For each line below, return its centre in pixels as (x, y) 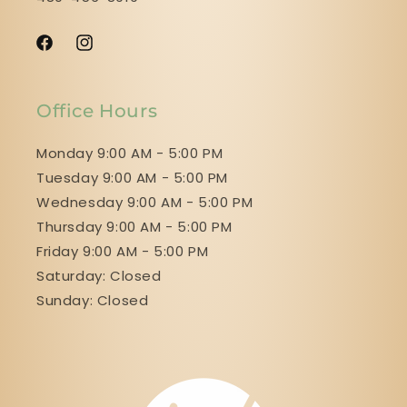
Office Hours (97, 110)
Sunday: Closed (93, 300)
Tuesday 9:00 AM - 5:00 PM (132, 177)
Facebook (67, 52)
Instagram (109, 52)
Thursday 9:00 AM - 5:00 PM (134, 226)
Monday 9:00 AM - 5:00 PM (130, 153)
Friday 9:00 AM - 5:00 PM (123, 251)
